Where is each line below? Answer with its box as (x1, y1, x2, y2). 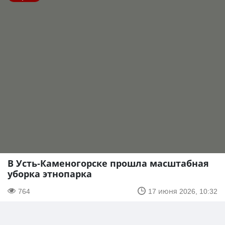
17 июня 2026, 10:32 (148, 186, 217, 196)
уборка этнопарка (8, 167, 92, 180)
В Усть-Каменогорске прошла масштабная (8, 157, 209, 169)
